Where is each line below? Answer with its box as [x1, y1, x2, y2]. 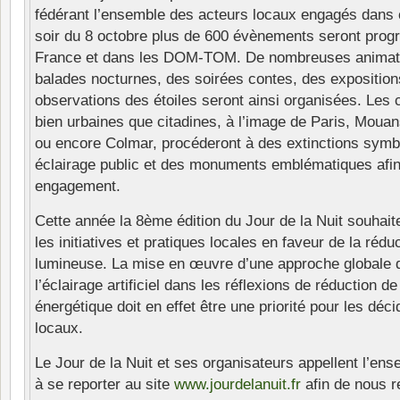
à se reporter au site [35, 376, 174, 394]
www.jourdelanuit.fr [174, 376, 301, 394]
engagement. [35, 178, 121, 196]
